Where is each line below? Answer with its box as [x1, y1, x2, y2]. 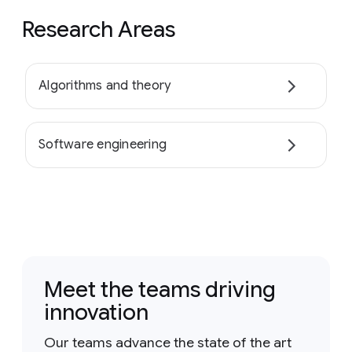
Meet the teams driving [44, 275, 276, 303]
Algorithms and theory [38, 78, 171, 94]
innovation [44, 298, 148, 326]
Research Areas [22, 16, 175, 43]
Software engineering [38, 137, 167, 153]
